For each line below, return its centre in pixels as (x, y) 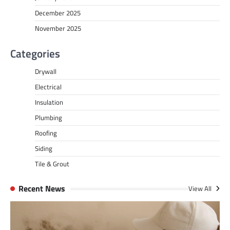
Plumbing (49, 118)
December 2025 (58, 13)
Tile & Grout (52, 164)
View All (201, 189)
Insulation (49, 102)
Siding (44, 149)
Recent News (42, 189)
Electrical (48, 87)
